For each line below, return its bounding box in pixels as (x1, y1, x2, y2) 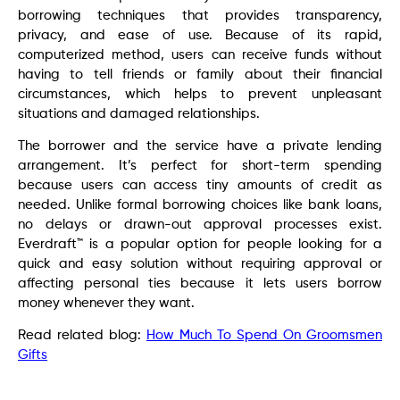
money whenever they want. (18, 296, 195, 311)
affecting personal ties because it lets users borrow (18, 277, 382, 291)
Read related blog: (18, 329, 146, 343)
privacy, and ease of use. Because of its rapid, (18, 28, 382, 42)
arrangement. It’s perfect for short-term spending (18, 159, 382, 173)
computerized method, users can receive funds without (18, 47, 382, 62)
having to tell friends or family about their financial (18, 67, 382, 81)
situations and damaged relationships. (18, 106, 263, 121)
